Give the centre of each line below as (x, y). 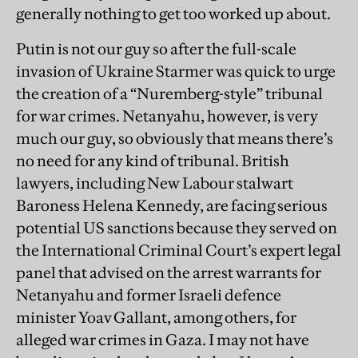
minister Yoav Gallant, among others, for (156, 318)
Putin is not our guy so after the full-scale (156, 49)
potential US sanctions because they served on (177, 228)
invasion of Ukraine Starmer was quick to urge (176, 72)
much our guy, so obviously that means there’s (175, 139)
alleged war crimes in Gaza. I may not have (163, 340)
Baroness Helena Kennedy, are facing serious (172, 206)
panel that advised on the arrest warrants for (169, 273)
